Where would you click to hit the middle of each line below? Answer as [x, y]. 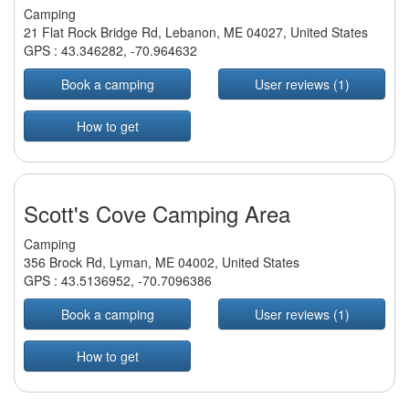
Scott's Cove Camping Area [157, 214]
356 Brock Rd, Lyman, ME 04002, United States [162, 262]
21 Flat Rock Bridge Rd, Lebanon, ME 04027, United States [196, 32]
